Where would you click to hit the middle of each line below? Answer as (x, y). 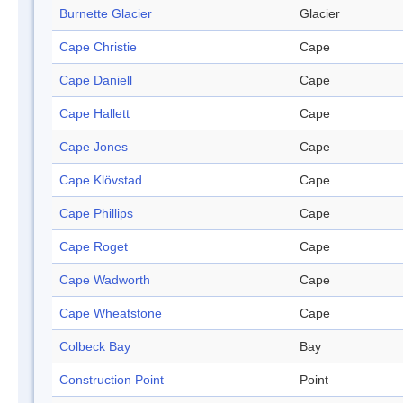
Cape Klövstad (101, 180)
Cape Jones (94, 147)
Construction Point (112, 380)
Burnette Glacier (106, 14)
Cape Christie (98, 47)
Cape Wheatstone (111, 313)
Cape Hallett (94, 114)
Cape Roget (94, 247)
